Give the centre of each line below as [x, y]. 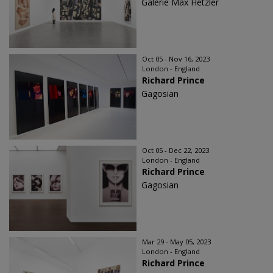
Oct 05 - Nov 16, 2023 [176, 59]
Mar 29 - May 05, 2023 [176, 242]
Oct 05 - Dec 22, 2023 [175, 150]
